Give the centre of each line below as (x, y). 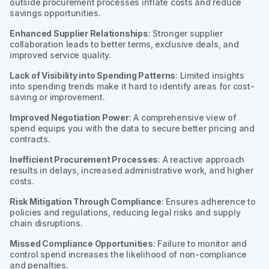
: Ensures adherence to (208, 201)
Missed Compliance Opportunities (81, 243)
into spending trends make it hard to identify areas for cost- (132, 86)
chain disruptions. (46, 223)
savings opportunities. (55, 13)
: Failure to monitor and (200, 243)
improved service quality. (60, 55)
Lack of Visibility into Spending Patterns (93, 75)
